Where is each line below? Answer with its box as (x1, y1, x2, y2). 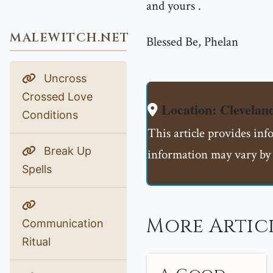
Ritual (22, 235, 51, 248)
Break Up (41, 144, 91, 157)
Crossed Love (22, 90, 93, 103)
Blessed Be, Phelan (146, 34, 238, 50)
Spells (22, 163, 52, 175)
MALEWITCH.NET (10, 29, 130, 46)
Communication (22, 217, 104, 230)
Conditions (22, 108, 78, 121)
